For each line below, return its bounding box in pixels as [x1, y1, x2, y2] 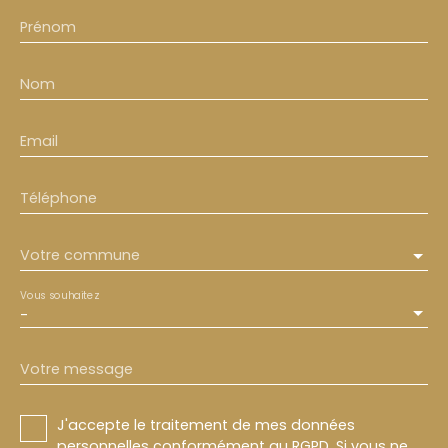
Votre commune [20, 245, 140, 266]
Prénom [20, 17, 76, 38]
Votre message [20, 359, 133, 380]
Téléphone [20, 188, 97, 209]
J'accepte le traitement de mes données [57, 415, 355, 436]
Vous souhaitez [20, 288, 99, 303]
